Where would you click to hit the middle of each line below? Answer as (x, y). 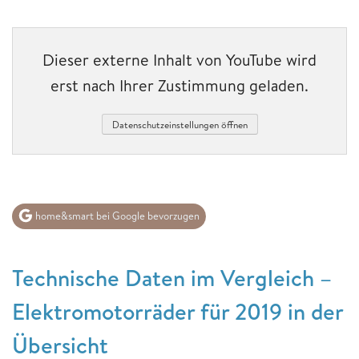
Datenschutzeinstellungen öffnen (179, 124)
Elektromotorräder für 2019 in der (177, 311)
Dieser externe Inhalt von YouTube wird (179, 59)
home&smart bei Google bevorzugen (116, 216)
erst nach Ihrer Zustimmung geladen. (179, 85)
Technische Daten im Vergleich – (172, 277)
